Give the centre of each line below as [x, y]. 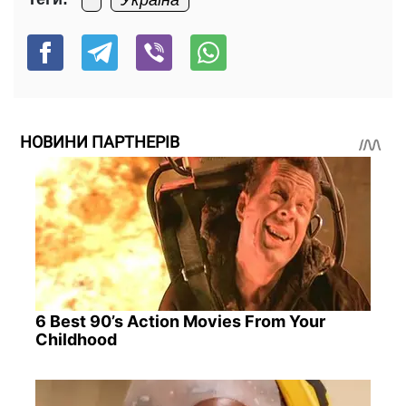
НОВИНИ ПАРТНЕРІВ [100, 142]
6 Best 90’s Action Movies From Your [180, 321]
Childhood [76, 339]
